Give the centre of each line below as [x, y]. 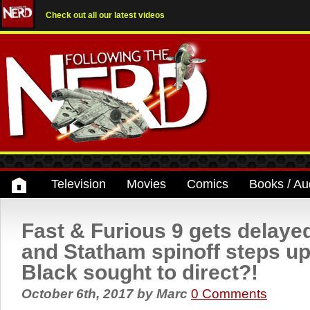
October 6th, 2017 [79, 294]
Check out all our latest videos [105, 15]
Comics [208, 184]
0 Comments [229, 294]
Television [79, 184]
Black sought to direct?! [140, 272]
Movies [146, 184]
